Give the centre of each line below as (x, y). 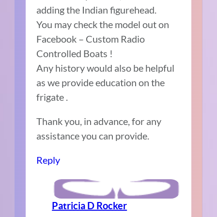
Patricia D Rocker (90, 205)
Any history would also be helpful (106, 68)
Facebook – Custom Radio (91, 39)
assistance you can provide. (93, 135)
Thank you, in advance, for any (99, 121)
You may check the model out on (103, 24)
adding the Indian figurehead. (97, 9)
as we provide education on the (101, 82)
